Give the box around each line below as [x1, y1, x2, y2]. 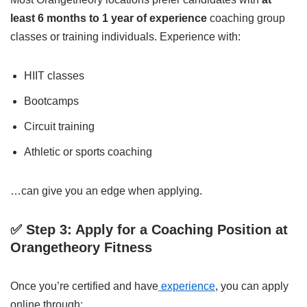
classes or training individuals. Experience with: [10, 31, 241, 42]
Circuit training [24, 121, 95, 132]
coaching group [207, 12, 285, 24]
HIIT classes [24, 70, 84, 82]
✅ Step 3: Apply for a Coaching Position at [10, 222, 288, 237]
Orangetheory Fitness [10, 240, 152, 255]
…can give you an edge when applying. [10, 185, 202, 197]
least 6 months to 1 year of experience [10, 12, 207, 24]
